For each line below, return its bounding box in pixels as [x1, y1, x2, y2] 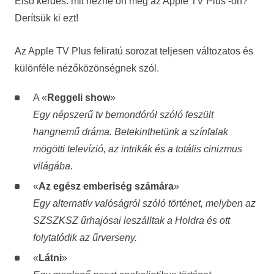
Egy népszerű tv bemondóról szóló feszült [32, 109, 213, 120]
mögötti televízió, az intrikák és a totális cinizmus [32, 144, 242, 155]
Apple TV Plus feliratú [28, 46, 123, 57]
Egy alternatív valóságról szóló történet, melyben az [32, 198, 256, 209]
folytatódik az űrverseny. [32, 232, 137, 243]
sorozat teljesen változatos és [122, 46, 253, 57]
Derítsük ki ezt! [14, 13, 78, 24]
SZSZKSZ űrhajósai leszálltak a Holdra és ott [32, 215, 230, 226]
